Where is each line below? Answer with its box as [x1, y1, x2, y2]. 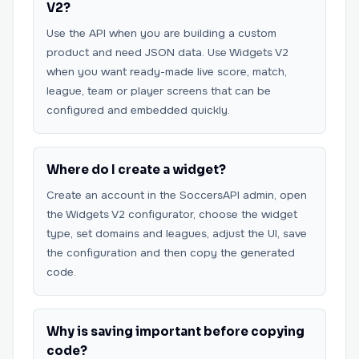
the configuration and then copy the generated [46, 246, 295, 260]
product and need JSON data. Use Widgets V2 [46, 46, 288, 59]
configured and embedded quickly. [46, 103, 230, 117]
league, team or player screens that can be [46, 84, 271, 98]
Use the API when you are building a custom [46, 26, 276, 40]
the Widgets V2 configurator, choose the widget [46, 208, 297, 221]
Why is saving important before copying [46, 324, 305, 339]
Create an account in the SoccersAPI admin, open [46, 188, 307, 202]
